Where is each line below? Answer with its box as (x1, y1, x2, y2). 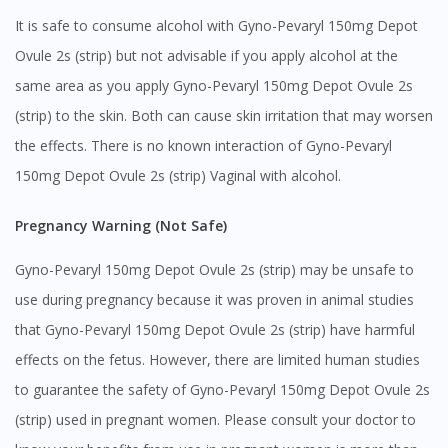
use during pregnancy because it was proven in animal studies (15, 290, 414, 310)
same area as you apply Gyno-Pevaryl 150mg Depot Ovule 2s (15, 76, 413, 96)
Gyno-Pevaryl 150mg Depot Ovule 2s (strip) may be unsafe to (15, 260, 414, 280)
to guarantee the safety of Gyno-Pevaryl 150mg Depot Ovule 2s (15, 380, 430, 400)
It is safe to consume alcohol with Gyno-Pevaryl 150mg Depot (15, 16, 418, 36)
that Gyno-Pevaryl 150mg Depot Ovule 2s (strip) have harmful (15, 320, 415, 340)
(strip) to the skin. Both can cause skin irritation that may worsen (15, 106, 433, 126)
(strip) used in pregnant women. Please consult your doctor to (15, 410, 416, 430)
